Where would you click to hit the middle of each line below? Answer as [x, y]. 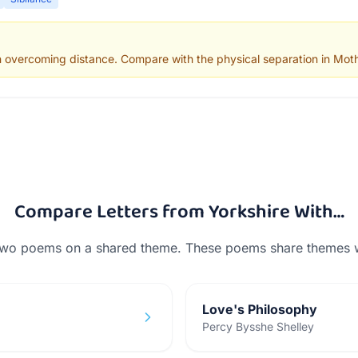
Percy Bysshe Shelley [258, 326]
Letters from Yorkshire [193, 212]
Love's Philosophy [260, 309]
